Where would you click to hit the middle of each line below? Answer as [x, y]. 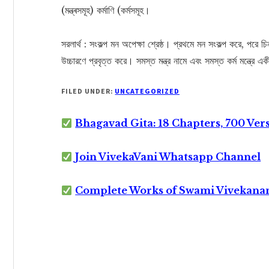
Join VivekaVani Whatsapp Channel [168, 157]
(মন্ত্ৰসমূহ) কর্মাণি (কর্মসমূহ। [106, 10]
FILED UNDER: [88, 91]
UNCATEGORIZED [147, 91]
